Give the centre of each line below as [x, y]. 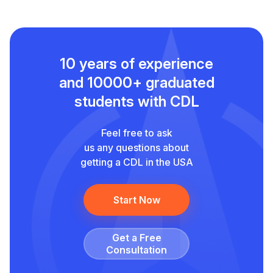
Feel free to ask [136, 133]
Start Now [136, 200]
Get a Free [136, 238]
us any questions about [136, 147]
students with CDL [136, 101]
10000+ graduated [149, 83]
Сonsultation [136, 250]
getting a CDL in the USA [136, 162]
